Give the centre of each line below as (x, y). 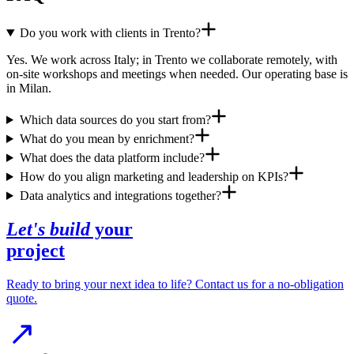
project (36, 250)
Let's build (48, 229)
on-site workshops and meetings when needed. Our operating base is (177, 74)
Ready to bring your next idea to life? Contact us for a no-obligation (175, 284)
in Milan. (29, 88)
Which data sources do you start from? (115, 120)
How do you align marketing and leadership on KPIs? (154, 177)
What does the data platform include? (112, 158)
